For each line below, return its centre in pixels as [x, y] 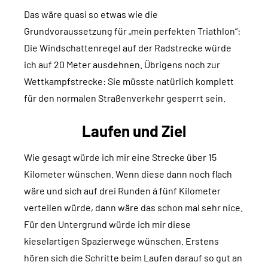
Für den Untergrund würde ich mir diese [107, 224]
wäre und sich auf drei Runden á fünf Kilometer [122, 191]
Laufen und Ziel [134, 131]
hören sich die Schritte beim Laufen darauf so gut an [133, 258]
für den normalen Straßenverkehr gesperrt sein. [125, 98]
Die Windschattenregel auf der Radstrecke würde [128, 48]
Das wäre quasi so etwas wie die [91, 14]
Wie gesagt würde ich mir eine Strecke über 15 [120, 157]
